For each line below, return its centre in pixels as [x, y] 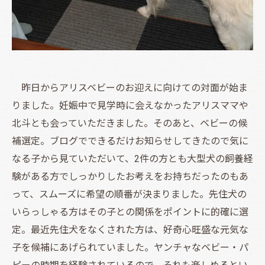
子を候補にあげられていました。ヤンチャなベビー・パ [130, 248]
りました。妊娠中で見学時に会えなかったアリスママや [130, 106]
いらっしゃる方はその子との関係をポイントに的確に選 [130, 212]
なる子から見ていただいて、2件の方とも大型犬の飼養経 [132, 159]
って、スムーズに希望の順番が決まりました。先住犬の [129, 195]
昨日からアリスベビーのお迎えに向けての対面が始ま [130, 88]
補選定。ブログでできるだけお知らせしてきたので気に [130, 141]
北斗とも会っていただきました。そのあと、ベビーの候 [130, 124]
